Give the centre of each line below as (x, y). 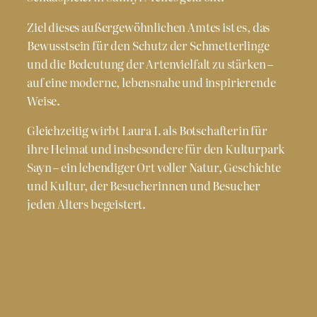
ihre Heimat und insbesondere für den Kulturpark (156, 148)
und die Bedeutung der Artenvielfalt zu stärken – (150, 63)
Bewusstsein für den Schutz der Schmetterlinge (148, 45)
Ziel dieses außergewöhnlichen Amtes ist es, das (149, 27)
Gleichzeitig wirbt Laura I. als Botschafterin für (147, 130)
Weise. (44, 100)
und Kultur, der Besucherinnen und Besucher (144, 185)
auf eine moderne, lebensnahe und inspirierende (151, 82)
